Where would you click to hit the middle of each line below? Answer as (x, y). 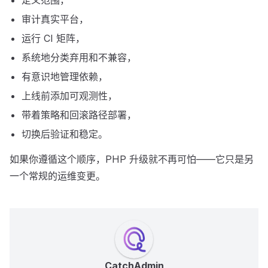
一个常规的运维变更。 (57, 176)
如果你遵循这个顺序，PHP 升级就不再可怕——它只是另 (132, 159)
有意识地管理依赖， (65, 77)
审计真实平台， (55, 19)
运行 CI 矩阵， (53, 38)
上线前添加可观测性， (69, 96)
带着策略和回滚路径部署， (79, 115)
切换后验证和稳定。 (65, 134)
